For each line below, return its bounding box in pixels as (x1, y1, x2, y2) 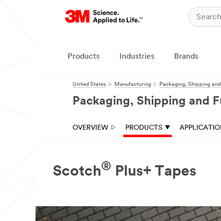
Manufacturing (114, 82, 151, 87)
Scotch (53, 164, 101, 180)
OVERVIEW (73, 124, 108, 132)
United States (73, 82, 106, 87)
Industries (119, 53, 154, 61)
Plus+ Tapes (111, 164, 196, 180)
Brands (174, 53, 198, 61)
